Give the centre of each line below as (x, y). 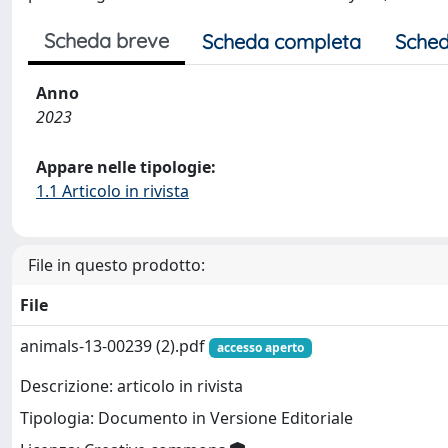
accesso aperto (260, 347)
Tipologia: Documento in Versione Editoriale (186, 418)
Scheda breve (106, 40)
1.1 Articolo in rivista (112, 191)
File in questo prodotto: (116, 265)
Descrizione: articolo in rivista (131, 386)
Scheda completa (281, 41)
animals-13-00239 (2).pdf (114, 346)
